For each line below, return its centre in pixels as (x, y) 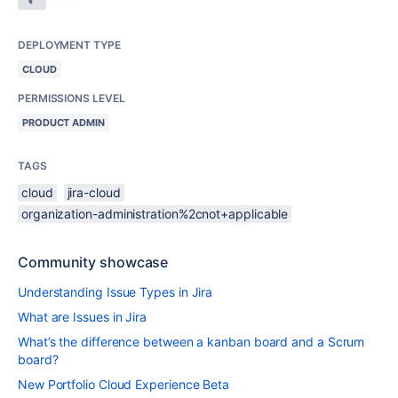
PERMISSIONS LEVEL (72, 98)
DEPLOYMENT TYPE (69, 44)
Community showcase (93, 262)
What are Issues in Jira (83, 316)
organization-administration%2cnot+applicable (155, 213)
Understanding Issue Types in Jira (115, 291)
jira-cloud (94, 192)
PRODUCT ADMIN (64, 122)
